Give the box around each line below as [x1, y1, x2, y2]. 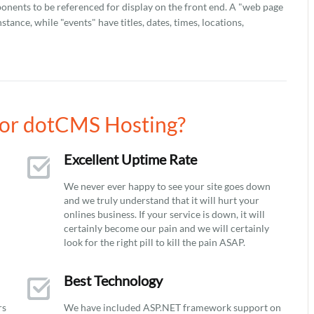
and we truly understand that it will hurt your [64, 194, 259, 206]
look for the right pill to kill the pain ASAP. [64, 236, 245, 248]
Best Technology [64, 272, 163, 289]
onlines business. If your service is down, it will [64, 208, 265, 220]
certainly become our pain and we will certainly [64, 222, 269, 234]
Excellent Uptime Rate [64, 151, 197, 168]
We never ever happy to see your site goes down [64, 180, 271, 192]
